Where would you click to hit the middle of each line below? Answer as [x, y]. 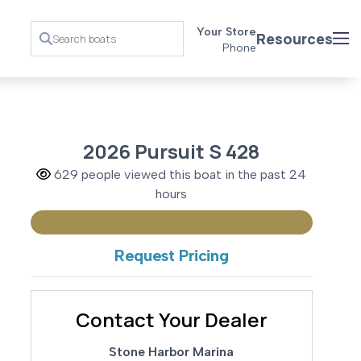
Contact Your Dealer [171, 320]
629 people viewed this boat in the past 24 [179, 175]
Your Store [226, 32]
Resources [295, 38]
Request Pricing [172, 256]
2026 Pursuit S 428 [172, 151]
